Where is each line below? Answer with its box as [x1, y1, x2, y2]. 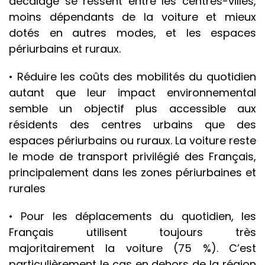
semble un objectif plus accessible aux [9, 101, 256, 117]
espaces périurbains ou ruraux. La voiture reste [9, 133, 256, 148]
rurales [9, 181, 46, 196]
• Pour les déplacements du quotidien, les [9, 209, 256, 224]
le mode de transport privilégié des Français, [9, 149, 256, 164]
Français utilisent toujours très [9, 225, 256, 240]
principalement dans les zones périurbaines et [9, 165, 256, 180]
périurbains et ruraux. [9, 41, 121, 57]
